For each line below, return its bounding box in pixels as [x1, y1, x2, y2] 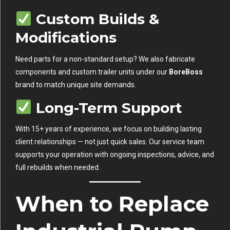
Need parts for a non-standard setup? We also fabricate [15, 54, 195, 63]
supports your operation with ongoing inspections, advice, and [15, 150, 214, 159]
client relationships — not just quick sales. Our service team [15, 137, 204, 146]
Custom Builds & [31, 10, 159, 28]
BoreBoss [169, 67, 203, 76]
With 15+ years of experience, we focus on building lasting [15, 124, 202, 133]
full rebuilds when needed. [15, 163, 100, 171]
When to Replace [15, 190, 209, 217]
